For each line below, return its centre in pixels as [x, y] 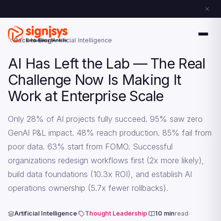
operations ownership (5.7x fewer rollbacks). [88, 188]
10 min [165, 213]
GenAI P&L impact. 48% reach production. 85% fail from [110, 133]
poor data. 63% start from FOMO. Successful [90, 147]
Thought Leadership [116, 213]
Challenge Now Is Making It [95, 80]
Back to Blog [33, 40]
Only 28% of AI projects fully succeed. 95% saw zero [105, 119]
